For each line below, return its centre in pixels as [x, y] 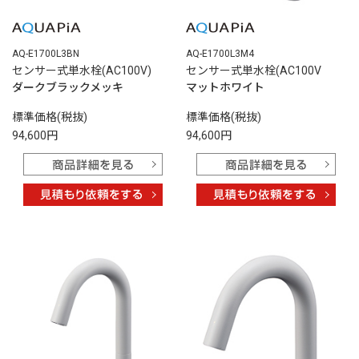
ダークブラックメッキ [68, 88]
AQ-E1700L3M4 [220, 54]
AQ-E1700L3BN [46, 54]
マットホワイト [225, 88]
